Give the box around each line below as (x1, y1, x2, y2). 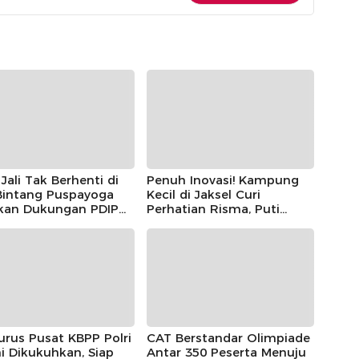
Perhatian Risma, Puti (146, 200, 280, 216)
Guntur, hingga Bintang (146, 215, 292, 231)
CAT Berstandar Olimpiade (146, 330, 310, 345)
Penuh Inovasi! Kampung (146, 171, 299, 188)
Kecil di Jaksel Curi (146, 186, 260, 202)
